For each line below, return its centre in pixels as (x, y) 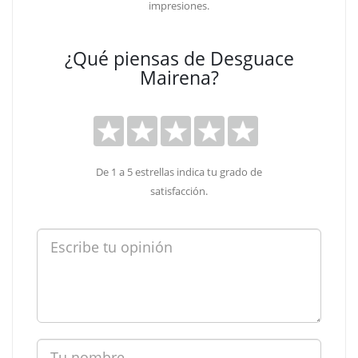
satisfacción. (179, 191)
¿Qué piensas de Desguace (179, 58)
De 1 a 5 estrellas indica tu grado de (179, 172)
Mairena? (179, 78)
